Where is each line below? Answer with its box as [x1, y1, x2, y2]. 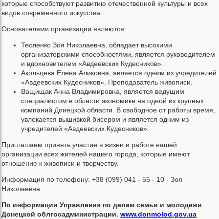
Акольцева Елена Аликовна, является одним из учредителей [21, 68, 217, 77]
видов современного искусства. [1, 8, 102, 17]
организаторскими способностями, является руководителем [21, 50, 215, 58]
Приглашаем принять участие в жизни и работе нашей [1, 140, 177, 149]
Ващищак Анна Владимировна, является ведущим [21, 87, 184, 95]
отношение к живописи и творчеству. [1, 159, 119, 167]
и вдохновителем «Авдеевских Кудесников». [21, 59, 163, 67]
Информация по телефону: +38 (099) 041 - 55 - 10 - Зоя [1, 175, 182, 183]
